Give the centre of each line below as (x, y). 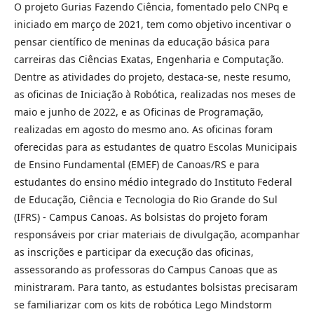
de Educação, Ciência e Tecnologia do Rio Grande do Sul (146, 200)
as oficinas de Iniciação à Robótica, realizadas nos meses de (155, 95)
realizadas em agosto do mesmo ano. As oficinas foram (143, 130)
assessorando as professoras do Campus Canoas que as (146, 270)
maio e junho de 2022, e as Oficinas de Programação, (139, 112)
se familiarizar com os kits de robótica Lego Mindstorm (143, 305)
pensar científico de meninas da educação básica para (142, 42)
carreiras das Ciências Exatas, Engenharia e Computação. (149, 60)
